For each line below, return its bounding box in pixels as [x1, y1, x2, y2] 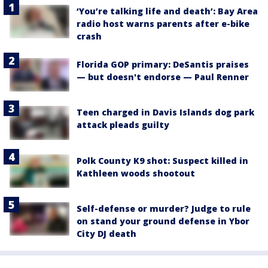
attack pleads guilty [77, 119, 169, 131]
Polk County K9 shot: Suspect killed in [77, 154, 248, 166]
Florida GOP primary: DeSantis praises [77, 59, 249, 71]
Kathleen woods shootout [77, 167, 195, 179]
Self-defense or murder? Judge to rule [77, 202, 251, 214]
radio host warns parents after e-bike [77, 18, 249, 30]
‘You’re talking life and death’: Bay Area [77, 5, 258, 17]
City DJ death [77, 227, 136, 239]
